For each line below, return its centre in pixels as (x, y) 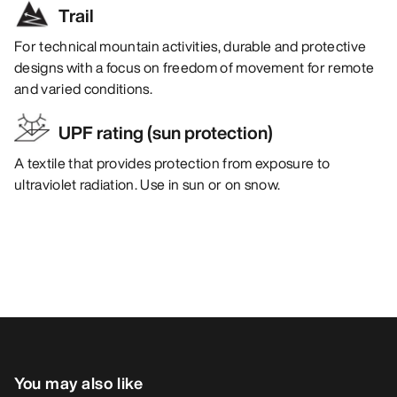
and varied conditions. (84, 89)
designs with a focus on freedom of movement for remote (195, 68)
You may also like (79, 383)
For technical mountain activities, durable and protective (191, 47)
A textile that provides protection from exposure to (172, 163)
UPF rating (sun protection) (166, 133)
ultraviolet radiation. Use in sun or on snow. (148, 185)
